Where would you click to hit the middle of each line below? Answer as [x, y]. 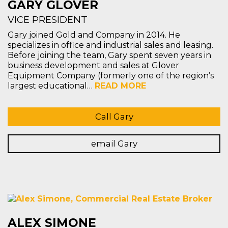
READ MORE [120, 86]
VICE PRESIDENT [48, 20]
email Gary [114, 144]
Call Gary [114, 117]
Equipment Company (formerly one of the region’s [111, 76]
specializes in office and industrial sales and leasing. [110, 45]
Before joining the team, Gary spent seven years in [109, 55]
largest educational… [51, 86]
